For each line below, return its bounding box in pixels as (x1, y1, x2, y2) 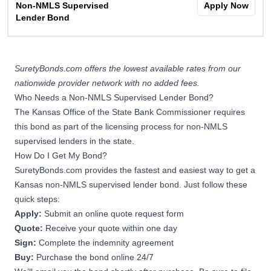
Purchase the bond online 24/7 (36, 252, 154, 262)
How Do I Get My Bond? (15, 150, 107, 160)
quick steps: (15, 194, 62, 204)
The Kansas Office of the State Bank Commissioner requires (15, 106, 245, 117)
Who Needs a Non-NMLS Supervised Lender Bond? (15, 92, 216, 102)
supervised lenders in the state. (15, 135, 139, 146)
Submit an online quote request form (44, 208, 184, 218)
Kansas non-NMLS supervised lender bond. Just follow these (15, 179, 247, 189)
